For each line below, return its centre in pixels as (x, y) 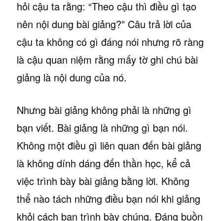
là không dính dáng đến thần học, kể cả (103, 163)
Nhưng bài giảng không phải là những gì (104, 110)
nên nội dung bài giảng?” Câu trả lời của (104, 24)
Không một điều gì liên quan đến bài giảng (109, 145)
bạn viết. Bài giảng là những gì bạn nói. (102, 127)
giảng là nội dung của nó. (72, 77)
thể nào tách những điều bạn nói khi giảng (108, 198)
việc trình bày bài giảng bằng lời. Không (103, 181)
